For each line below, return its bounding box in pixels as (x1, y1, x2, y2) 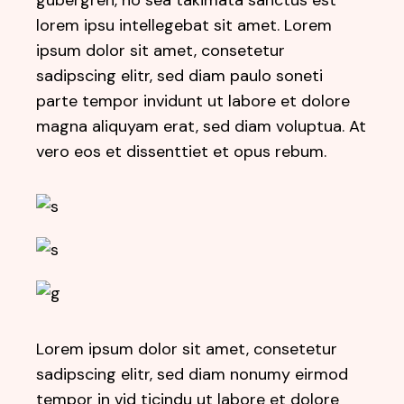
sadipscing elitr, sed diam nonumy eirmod (36, 363, 349, 385)
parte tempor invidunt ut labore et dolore (36, 90, 351, 112)
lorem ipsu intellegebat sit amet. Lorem (36, 14, 333, 36)
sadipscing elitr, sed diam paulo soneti (36, 65, 324, 87)
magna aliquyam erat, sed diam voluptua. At (36, 115, 367, 137)
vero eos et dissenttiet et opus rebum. (36, 141, 327, 162)
